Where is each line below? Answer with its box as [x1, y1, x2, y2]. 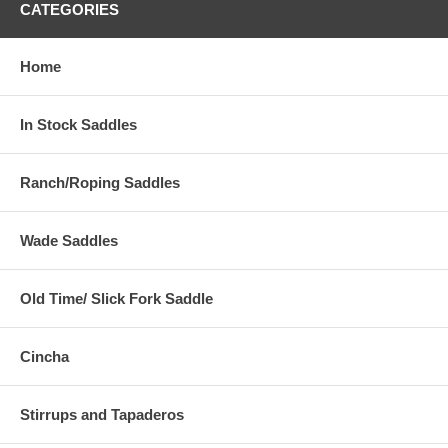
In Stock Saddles [20, 116, 137, 134]
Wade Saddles [20, 232, 118, 250]
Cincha [20, 348, 69, 366]
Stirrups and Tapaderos [20, 406, 184, 424]
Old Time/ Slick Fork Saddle [20, 290, 213, 308]
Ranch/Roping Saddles [20, 174, 180, 192]
